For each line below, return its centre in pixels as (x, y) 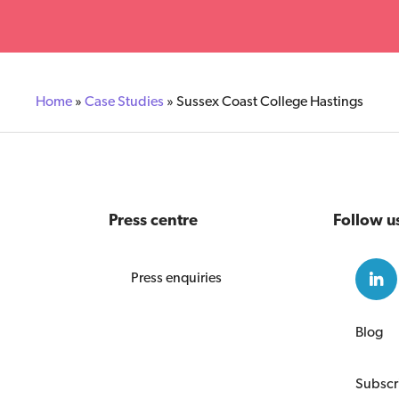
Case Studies (124, 102)
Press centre (154, 219)
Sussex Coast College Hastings (270, 102)
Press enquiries (177, 277)
